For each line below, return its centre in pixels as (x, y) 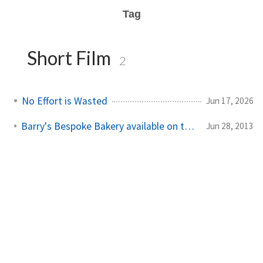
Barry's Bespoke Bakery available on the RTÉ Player (189, 126)
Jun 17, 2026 (230, 100)
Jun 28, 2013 (230, 126)
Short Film (69, 58)
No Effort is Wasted (65, 101)
